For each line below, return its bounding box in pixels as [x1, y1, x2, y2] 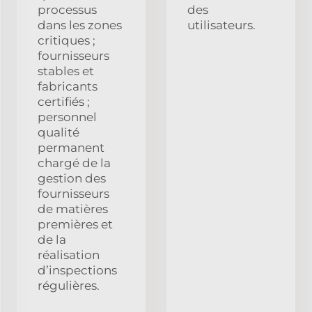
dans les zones [38, 17, 122, 32]
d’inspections [38, 263, 117, 277]
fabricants [38, 79, 97, 93]
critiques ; [38, 33, 95, 47]
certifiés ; [38, 94, 90, 109]
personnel [38, 109, 97, 124]
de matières [38, 201, 108, 216]
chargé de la [38, 155, 111, 170]
